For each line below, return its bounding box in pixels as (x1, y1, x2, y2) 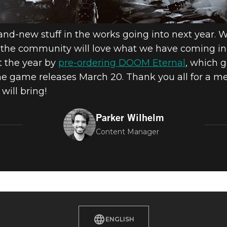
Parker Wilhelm (95, 111, 164, 124)
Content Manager (95, 127, 159, 137)
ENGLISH (105, 215, 134, 223)
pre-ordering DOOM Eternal (58, 57, 185, 69)
